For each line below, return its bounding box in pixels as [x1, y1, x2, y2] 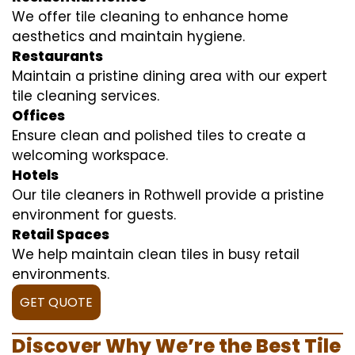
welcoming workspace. [12, 145, 168, 165]
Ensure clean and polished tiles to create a [12, 125, 306, 145]
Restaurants [12, 46, 103, 66]
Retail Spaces [12, 224, 109, 244]
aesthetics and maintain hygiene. [12, 26, 245, 46]
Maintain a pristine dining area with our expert [12, 66, 327, 86]
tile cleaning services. [12, 86, 159, 105]
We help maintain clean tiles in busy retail [12, 244, 300, 264]
